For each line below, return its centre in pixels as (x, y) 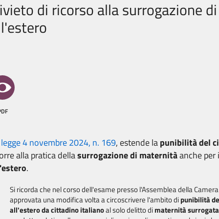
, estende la (138, 142)
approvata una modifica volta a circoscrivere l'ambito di (95, 200)
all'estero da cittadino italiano (58, 210)
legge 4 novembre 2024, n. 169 (58, 142)
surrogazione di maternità (127, 155)
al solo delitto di (130, 210)
